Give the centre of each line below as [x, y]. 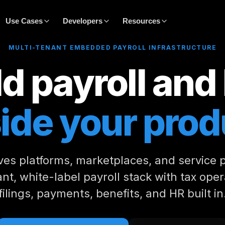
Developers [82, 21]
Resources [141, 21]
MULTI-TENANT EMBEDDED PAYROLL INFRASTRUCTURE [113, 47]
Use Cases [24, 21]
